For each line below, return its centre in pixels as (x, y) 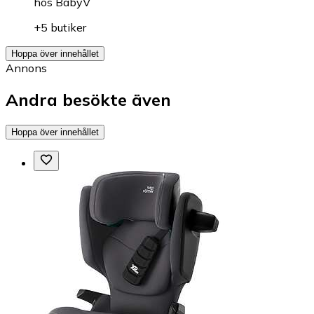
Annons (26, 68)
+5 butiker (60, 27)
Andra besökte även (88, 99)
